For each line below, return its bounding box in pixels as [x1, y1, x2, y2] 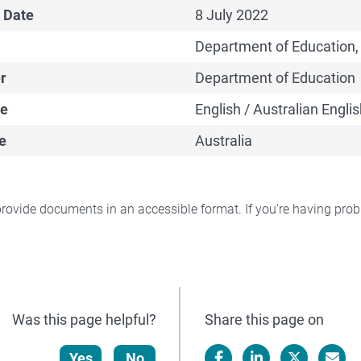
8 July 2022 [194, 6, 268, 23]
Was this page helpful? [12, 310, 156, 328]
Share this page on [205, 310, 324, 328]
